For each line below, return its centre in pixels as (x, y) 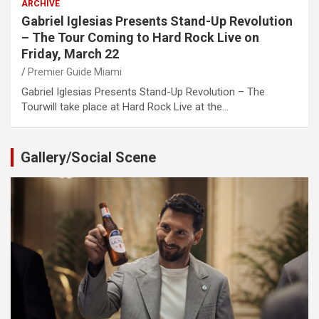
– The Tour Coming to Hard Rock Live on (140, 37)
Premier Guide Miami (75, 72)
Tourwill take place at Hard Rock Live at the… (125, 107)
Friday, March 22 (70, 54)
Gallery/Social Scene (88, 157)
